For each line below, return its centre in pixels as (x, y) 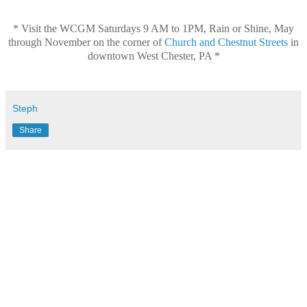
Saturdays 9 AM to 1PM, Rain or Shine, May (196, 29)
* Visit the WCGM (56, 29)
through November (49, 42)
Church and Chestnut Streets (226, 42)
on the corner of (127, 42)
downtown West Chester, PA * (153, 56)
